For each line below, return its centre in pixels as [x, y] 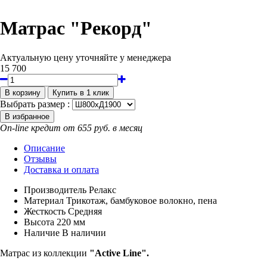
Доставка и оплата [61, 169]
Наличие [42, 232]
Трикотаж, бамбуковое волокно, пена [142, 200]
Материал [44, 200]
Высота [39, 222]
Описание [44, 148]
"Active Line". [119, 253]
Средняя [85, 211]
